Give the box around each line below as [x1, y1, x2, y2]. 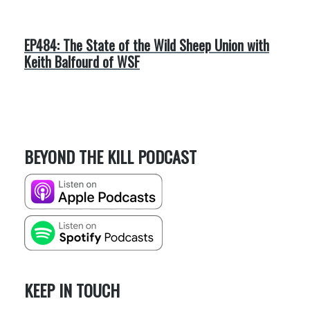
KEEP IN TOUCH [24, 277, 120, 303]
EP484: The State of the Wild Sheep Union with [24, 34, 269, 55]
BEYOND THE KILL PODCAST [24, 144, 197, 170]
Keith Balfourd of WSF [24, 51, 140, 72]
